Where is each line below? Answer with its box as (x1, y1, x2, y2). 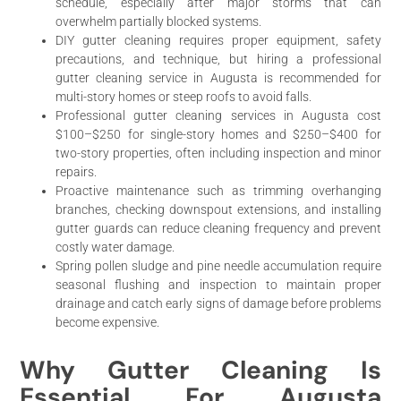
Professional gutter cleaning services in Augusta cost (55, 107, 381, 123)
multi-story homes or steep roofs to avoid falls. (55, 89, 312, 104)
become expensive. (55, 314, 160, 329)
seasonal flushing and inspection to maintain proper (55, 277, 381, 292)
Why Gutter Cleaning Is (20, 353, 381, 387)
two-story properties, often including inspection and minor (55, 145, 381, 160)
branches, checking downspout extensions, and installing (55, 201, 381, 217)
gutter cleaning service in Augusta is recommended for (55, 70, 381, 85)
